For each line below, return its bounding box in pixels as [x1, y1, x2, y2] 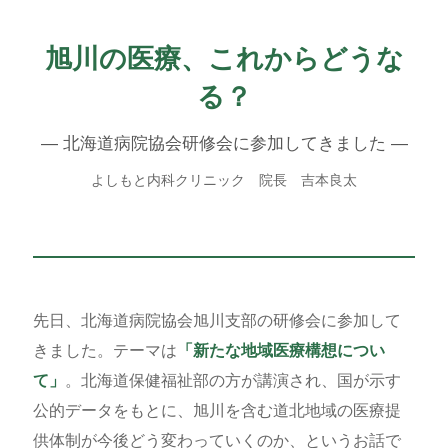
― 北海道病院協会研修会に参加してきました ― [40, 134, 408, 154]
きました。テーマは [32, 342, 177, 360]
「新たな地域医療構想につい [176, 342, 385, 360]
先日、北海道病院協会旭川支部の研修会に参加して [32, 312, 401, 330]
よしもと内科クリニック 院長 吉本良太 [91, 172, 357, 189]
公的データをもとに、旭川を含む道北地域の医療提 [32, 402, 401, 420]
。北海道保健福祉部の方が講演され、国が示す [64, 372, 401, 390]
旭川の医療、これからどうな [44, 43, 404, 75]
